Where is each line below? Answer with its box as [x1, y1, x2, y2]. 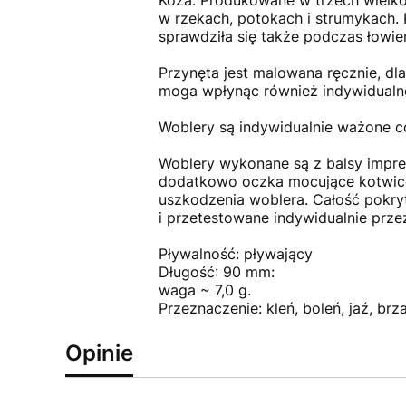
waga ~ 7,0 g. [158, 281, 251, 299]
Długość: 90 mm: [158, 263, 275, 281]
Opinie [65, 340, 133, 366]
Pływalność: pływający [158, 245, 313, 263]
